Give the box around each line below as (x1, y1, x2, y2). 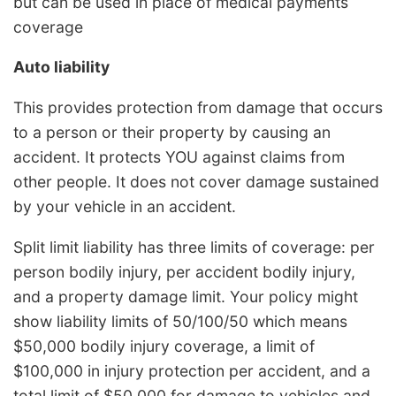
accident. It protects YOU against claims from (13, 148, 345, 167)
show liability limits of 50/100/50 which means (13, 311, 347, 331)
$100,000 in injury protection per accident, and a (13, 361, 370, 380)
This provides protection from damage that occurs (13, 98, 383, 118)
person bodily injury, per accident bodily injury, (13, 262, 355, 281)
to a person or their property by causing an (13, 123, 331, 142)
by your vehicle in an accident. (13, 197, 236, 217)
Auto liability (13, 57, 110, 77)
